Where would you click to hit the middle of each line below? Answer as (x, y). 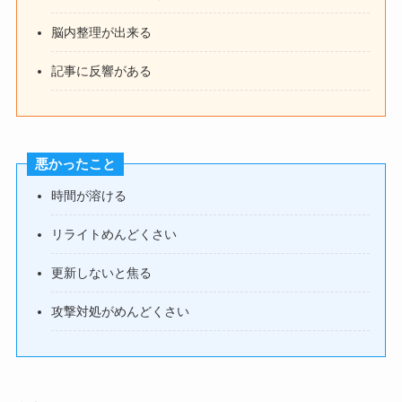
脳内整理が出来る (102, 32)
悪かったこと (75, 165)
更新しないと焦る (102, 272)
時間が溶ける (89, 195)
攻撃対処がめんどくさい (121, 311)
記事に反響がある (102, 70)
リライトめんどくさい (114, 234)
